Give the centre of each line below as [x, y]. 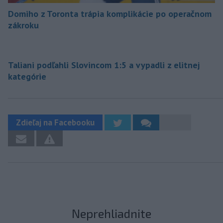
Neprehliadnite [111, 214]
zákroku [23, 25]
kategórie [27, 77]
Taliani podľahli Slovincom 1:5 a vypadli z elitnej [104, 65]
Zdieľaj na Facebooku [55, 123]
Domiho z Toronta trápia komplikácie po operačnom [110, 14]
